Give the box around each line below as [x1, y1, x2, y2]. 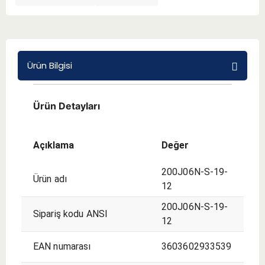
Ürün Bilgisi [27, 59, 72, 72]
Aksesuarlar [140, 86, 185, 96]
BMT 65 [140, 24, 166, 34]
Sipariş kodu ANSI [33, 208, 108, 219]
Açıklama [33, 139, 74, 151]
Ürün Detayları [33, 99, 100, 112]
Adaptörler [140, 55, 182, 65]
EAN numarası [33, 240, 91, 252]
